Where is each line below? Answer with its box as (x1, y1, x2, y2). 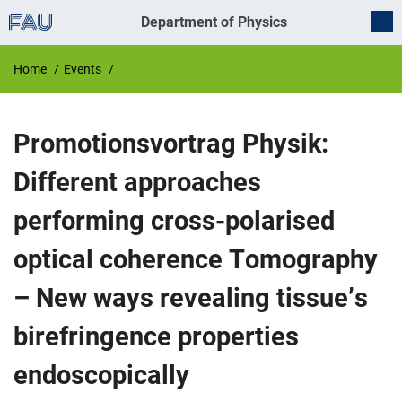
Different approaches (13, 167, 261, 197)
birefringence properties (13, 321, 299, 352)
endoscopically (13, 360, 189, 390)
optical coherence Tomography (13, 244, 378, 275)
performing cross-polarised (13, 205, 335, 236)
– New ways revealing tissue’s (13, 283, 368, 313)
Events (64, 62, 101, 76)
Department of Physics (140, 13, 287, 31)
